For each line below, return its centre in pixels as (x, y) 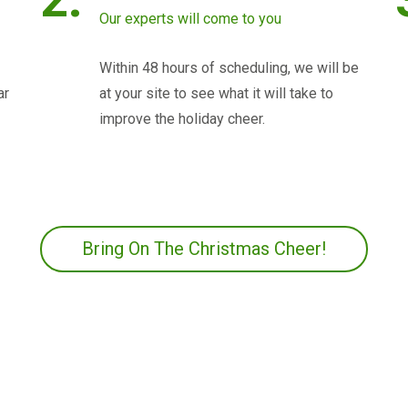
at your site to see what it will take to (216, 93)
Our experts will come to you (190, 19)
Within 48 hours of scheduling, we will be (229, 68)
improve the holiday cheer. (182, 119)
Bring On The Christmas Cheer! (204, 249)
